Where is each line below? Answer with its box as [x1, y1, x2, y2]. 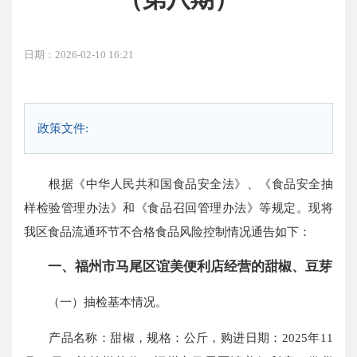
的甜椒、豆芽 [251, 259, 333, 275]
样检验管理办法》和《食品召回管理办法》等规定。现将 [24, 200, 333, 214]
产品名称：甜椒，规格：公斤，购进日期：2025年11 [24, 330, 333, 344]
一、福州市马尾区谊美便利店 [48, 259, 225, 275]
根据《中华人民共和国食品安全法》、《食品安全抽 [24, 176, 333, 190]
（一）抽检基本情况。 [24, 295, 168, 309]
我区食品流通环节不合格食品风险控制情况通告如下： [24, 224, 312, 238]
